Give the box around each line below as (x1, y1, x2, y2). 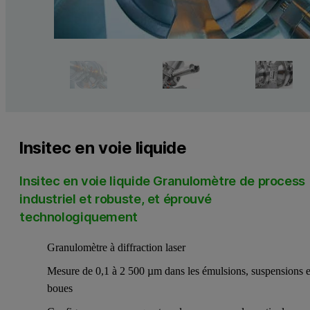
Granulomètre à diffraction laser (47, 241, 186, 253)
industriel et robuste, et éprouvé (19, 190, 212, 206)
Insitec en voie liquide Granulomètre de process (19, 172, 305, 188)
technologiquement (19, 208, 138, 224)
